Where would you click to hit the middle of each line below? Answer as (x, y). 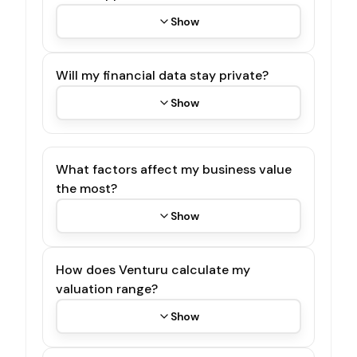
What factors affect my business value (174, 169)
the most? (86, 188)
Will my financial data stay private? (162, 75)
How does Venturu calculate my (153, 269)
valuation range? (107, 288)
